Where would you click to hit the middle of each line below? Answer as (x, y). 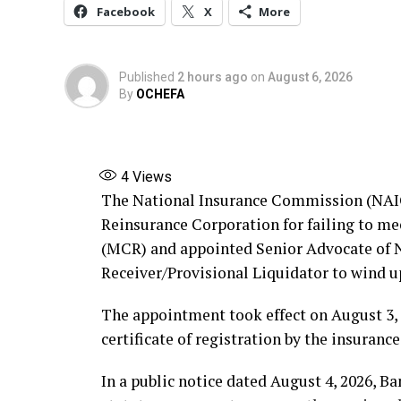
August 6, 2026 (310, 77)
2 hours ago (213, 77)
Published (147, 77)
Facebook (126, 12)
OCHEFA (160, 94)
